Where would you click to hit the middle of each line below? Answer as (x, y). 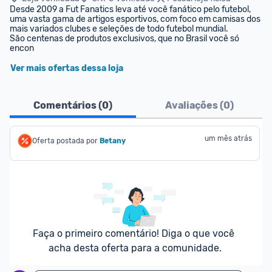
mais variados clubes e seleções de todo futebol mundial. (119, 29)
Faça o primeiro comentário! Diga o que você (134, 233)
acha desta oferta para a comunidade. (135, 248)
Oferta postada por (65, 141)
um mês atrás (228, 138)
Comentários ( (68, 105)
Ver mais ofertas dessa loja (67, 68)
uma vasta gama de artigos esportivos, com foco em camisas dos (135, 19)
